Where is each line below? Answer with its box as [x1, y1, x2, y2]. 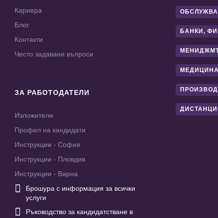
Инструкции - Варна [15, 170, 78, 178]
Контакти [15, 36, 43, 44]
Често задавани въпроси [15, 50, 93, 58]
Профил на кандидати [15, 126, 86, 134]
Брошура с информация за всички [26, 184, 135, 193]
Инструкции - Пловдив [15, 155, 85, 163]
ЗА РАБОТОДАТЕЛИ [15, 89, 90, 97]
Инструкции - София [15, 141, 80, 149]
